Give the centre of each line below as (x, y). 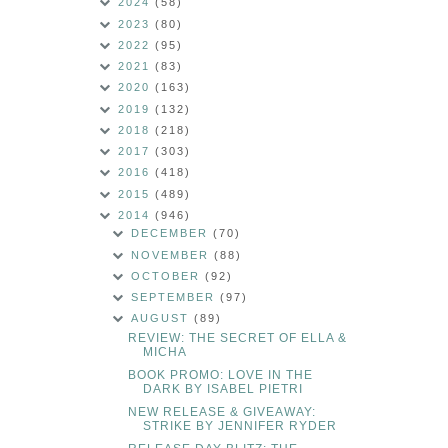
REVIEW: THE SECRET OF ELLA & (237, 338)
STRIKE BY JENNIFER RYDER (239, 426)
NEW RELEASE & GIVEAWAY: (221, 412)
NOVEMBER (173, 254)
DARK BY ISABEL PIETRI (222, 389)
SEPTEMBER (176, 297)
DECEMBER (172, 233)
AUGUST (163, 318)
